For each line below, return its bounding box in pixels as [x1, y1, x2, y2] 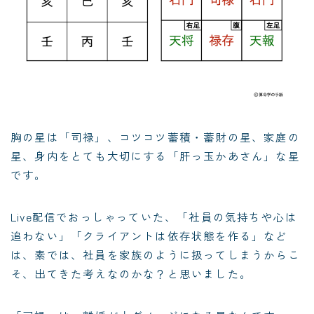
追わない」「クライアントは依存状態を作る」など [11, 228, 288, 244]
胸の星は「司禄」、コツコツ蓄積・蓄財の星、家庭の [11, 129, 300, 145]
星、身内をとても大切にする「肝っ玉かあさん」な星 [11, 148, 300, 164]
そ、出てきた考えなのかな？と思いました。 [11, 266, 252, 282]
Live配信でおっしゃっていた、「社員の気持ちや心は [11, 209, 298, 225]
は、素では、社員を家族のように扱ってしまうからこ [11, 247, 300, 263]
